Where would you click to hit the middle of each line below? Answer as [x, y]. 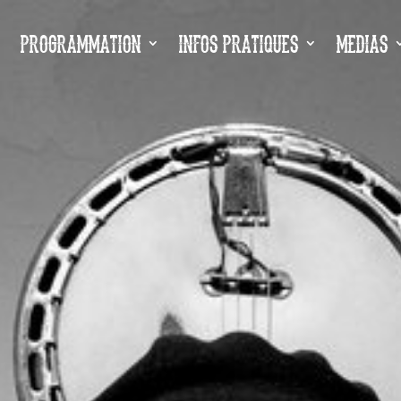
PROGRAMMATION [81, 43]
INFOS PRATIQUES [239, 43]
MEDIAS [362, 43]
